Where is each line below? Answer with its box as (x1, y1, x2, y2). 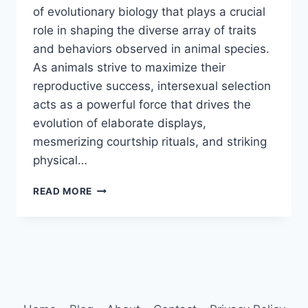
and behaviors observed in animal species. (33, 42, 269, 56)
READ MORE (33, 186, 93, 197)
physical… (33, 153, 87, 168)
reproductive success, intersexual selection (33, 79, 271, 93)
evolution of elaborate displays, (33, 116, 206, 131)
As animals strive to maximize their (33, 60, 225, 75)
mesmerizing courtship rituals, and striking (33, 135, 267, 149)
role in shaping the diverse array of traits (33, 23, 256, 38)
